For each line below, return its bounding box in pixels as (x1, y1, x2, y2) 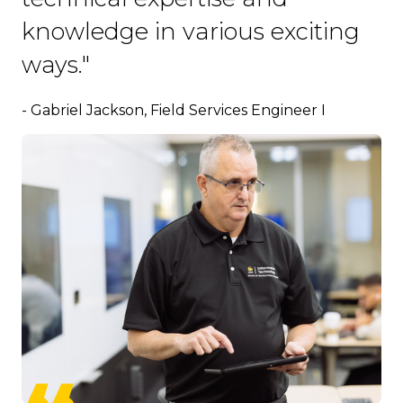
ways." (22, 50, 90, 79)
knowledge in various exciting (22, 17, 360, 46)
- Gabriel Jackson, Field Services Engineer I (22, 102, 326, 120)
